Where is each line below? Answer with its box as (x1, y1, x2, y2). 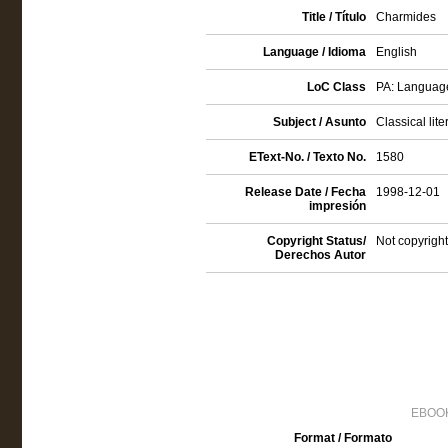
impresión (308, 199, 366, 213)
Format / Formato (293, 431, 392, 445)
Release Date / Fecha (244, 185, 366, 199)
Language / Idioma (262, 45, 366, 59)
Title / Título (301, 10, 366, 24)
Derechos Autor (274, 248, 366, 262)
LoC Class (306, 80, 366, 94)
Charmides (375, 10, 436, 24)
